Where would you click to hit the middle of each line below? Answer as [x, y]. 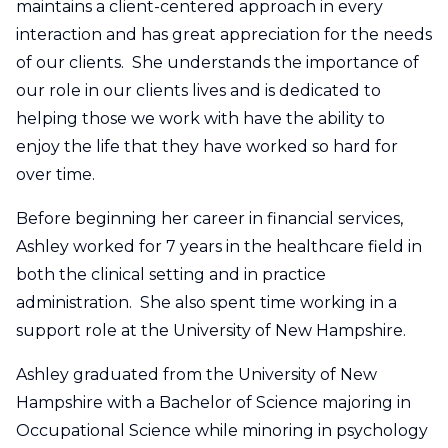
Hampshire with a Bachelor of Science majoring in [213, 402]
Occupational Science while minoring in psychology [222, 430]
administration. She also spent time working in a [206, 302]
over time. [61, 174]
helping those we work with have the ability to [200, 118]
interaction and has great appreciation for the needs [224, 34]
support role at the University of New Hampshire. [215, 330]
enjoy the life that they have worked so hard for [207, 146]
